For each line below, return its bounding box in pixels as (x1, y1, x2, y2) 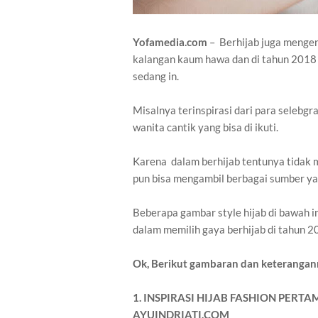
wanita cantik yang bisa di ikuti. (133, 121, 278, 134)
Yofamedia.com (133, 35, 207, 49)
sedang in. (133, 70, 179, 83)
